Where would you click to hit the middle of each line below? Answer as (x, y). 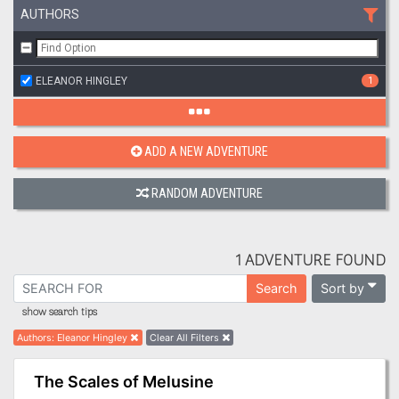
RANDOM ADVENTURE (207, 193)
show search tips (60, 313)
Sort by (342, 288)
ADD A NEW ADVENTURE (206, 151)
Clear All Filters (184, 338)
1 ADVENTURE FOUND (310, 261)
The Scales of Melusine (123, 381)
